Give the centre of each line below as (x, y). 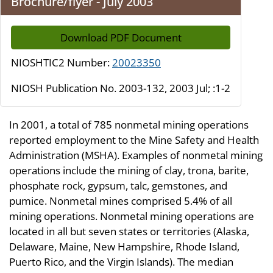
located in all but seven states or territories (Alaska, (129, 231)
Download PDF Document (121, 37)
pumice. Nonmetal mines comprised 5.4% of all (121, 200)
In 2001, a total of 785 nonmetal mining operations (129, 124)
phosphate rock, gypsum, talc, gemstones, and (118, 185)
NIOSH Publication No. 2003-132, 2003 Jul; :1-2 (121, 88)
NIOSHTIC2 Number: (62, 62)
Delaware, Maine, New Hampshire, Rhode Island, (124, 246)
